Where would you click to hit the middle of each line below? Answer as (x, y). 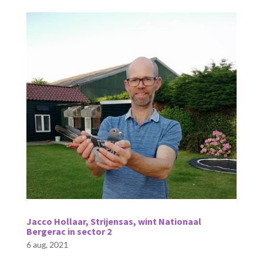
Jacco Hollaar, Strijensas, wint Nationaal (114, 221)
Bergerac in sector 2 (69, 231)
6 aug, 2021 (47, 244)
